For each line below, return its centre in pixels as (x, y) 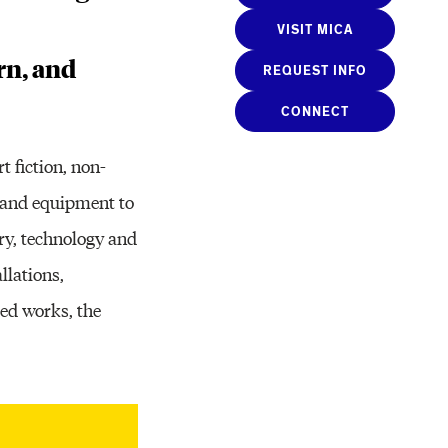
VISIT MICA (315, 31)
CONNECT (315, 113)
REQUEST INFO (315, 72)
